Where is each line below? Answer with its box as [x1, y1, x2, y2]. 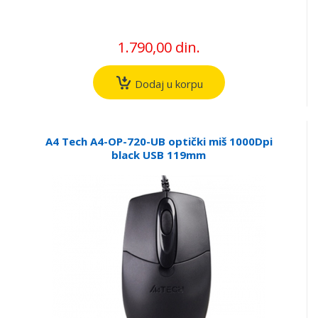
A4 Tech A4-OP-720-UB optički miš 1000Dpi [45, 134, 273, 149]
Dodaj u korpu [131, 76, 203, 91]
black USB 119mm [111, 148, 206, 163]
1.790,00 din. [117, 37, 200, 57]
